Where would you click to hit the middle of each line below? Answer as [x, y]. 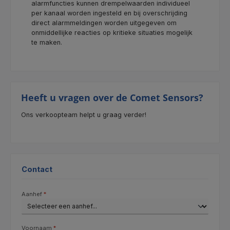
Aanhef [33, 194]
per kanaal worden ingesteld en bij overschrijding [109, 13]
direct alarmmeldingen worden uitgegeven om [104, 23]
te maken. [47, 43]
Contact [37, 169]
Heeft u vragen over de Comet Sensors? [112, 97]
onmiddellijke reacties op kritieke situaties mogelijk [112, 33]
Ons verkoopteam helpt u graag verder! [84, 114]
